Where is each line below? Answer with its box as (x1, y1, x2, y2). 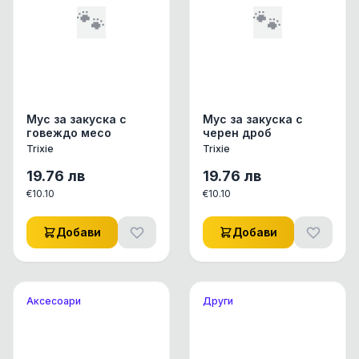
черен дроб (203, 126, 272, 139)
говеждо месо (26, 126, 111, 139)
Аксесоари (26, 295, 81, 307)
